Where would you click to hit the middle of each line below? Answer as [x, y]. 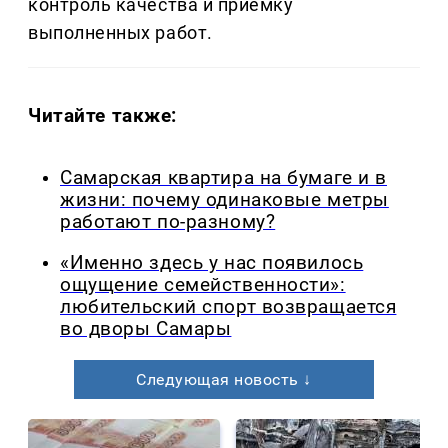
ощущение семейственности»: [203, 284]
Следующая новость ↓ [224, 379]
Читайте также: [103, 116]
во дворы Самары [146, 328]
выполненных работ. [120, 33]
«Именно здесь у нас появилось [212, 262]
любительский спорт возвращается [228, 306]
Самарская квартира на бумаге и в [223, 178]
